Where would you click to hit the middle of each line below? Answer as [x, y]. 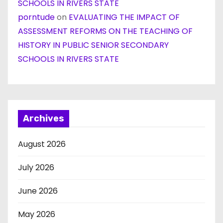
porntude [36, 17]
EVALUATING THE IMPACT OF [124, 17]
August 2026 [42, 144]
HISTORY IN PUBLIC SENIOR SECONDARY [93, 45]
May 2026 [37, 214]
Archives [44, 118]
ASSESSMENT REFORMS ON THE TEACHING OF [105, 31]
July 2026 [36, 167]
